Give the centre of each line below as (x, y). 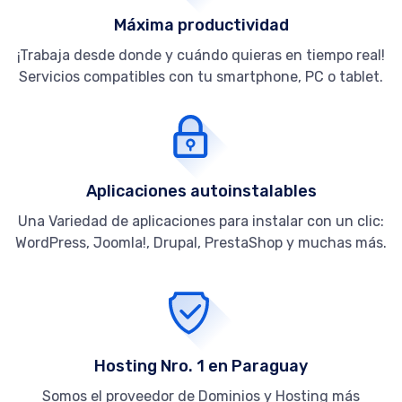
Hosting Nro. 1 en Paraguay (201, 367)
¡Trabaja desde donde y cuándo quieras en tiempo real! (201, 56)
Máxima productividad (201, 26)
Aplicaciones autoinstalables (201, 192)
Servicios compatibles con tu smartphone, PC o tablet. (201, 77)
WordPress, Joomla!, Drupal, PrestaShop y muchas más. (201, 243)
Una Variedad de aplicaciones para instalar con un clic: (201, 222)
